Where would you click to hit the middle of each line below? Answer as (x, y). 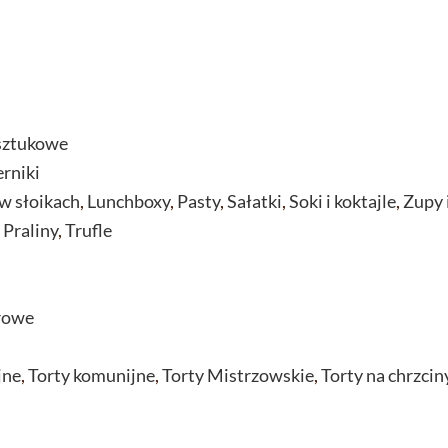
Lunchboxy (128, 200)
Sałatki (254, 200)
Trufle (88, 229)
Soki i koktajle (342, 200)
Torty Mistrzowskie (238, 374)
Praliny (30, 229)
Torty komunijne (91, 374)
